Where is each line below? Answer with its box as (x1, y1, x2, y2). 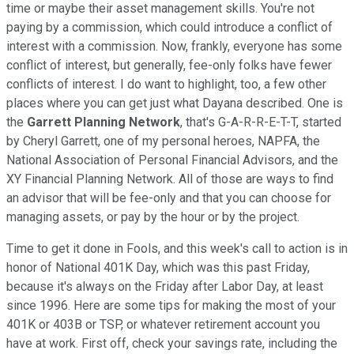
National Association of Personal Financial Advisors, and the (6, 152, 338, 168)
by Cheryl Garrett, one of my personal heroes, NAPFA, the (6, 133, 320, 149)
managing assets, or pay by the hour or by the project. (6, 209, 299, 224)
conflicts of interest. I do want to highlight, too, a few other (6, 76, 326, 92)
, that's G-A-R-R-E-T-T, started (180, 114, 341, 130)
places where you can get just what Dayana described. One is (6, 95, 343, 111)
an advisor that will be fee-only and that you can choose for (6, 190, 331, 205)
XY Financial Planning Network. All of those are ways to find (6, 171, 333, 186)
